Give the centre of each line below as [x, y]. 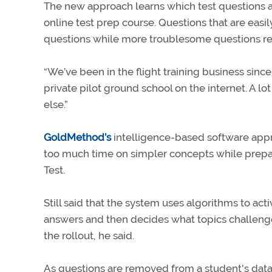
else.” [56, 105]
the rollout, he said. [89, 236]
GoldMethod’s [77, 138]
